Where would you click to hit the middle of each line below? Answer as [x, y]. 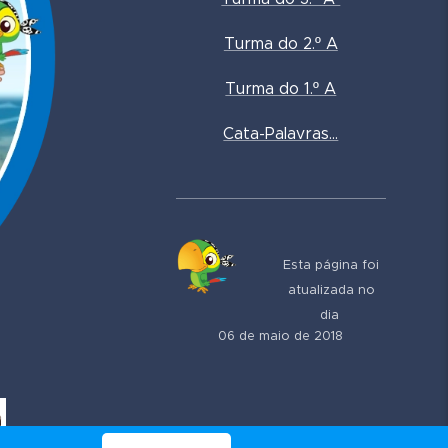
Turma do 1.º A [281, 88]
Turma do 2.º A [280, 43]
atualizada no [331, 290]
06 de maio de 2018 [281, 336]
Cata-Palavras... [281, 133]
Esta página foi [331, 265]
